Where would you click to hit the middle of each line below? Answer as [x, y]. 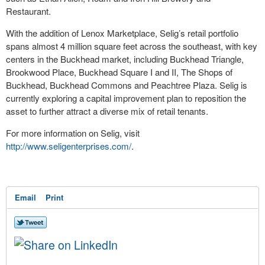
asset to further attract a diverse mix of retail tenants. [108, 111]
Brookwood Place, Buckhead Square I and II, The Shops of [119, 72]
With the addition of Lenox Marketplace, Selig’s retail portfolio [122, 33]
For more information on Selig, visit [73, 133]
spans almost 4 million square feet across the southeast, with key [132, 46]
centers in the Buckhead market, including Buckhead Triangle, [125, 59]
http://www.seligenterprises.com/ [69, 146]
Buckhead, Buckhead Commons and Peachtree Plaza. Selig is [127, 85]
